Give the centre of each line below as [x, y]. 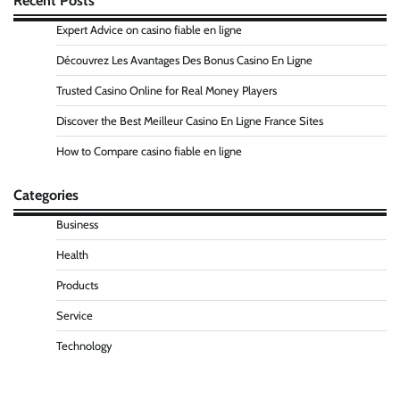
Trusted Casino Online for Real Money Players [167, 91]
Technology [84, 346]
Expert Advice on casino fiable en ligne [149, 30]
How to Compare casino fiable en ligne [149, 152]
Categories [46, 195]
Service [75, 316]
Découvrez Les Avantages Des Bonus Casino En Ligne [184, 61]
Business [77, 225]
